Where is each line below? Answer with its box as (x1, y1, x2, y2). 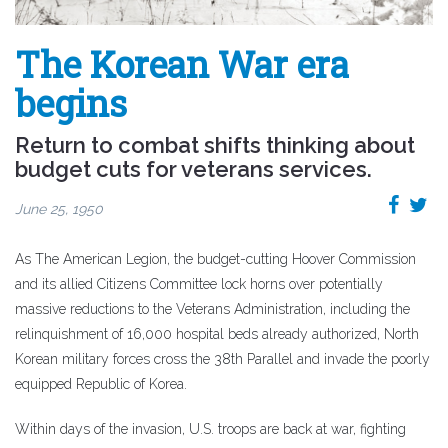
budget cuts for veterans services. (15, 155, 372, 182)
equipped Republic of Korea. (15, 375, 187, 392)
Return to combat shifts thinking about (15, 131, 415, 158)
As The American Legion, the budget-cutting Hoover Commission (15, 250, 416, 267)
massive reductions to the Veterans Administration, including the (15, 300, 410, 317)
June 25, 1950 (15, 200, 103, 217)
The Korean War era (15, 39, 349, 88)
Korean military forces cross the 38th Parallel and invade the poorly (15, 350, 430, 367)
